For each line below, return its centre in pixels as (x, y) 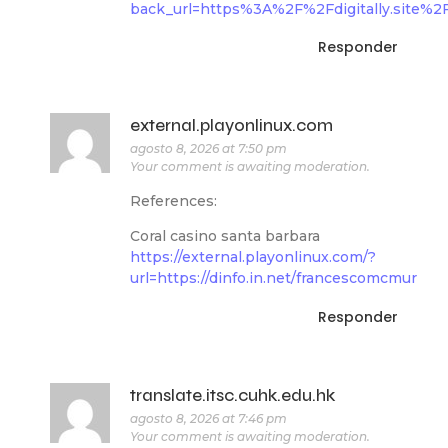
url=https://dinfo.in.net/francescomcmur (273, 278)
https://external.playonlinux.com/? (253, 257)
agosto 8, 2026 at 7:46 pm (208, 418)
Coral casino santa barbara (225, 236)
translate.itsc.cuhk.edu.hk (232, 395)
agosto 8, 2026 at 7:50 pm (208, 149)
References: (173, 200)
